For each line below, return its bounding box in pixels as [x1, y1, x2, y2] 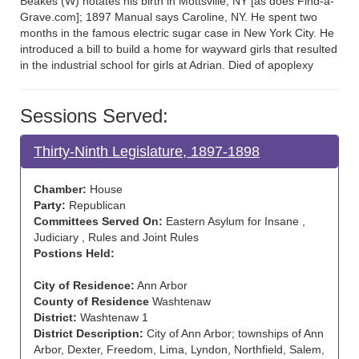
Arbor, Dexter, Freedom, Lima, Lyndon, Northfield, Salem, [34, 343, 325, 356]
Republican [66, 199, 126, 212]
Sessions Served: [20, 105, 168, 127]
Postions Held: [34, 247, 115, 260]
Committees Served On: [34, 215, 163, 228]
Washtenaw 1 [77, 311, 148, 324]
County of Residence [34, 295, 149, 308]
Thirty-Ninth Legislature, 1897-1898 [34, 143, 260, 159]
